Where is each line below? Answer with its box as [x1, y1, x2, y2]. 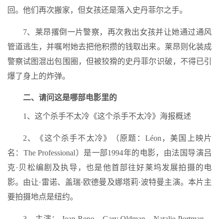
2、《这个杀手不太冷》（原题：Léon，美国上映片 [23, 134, 212, 142]
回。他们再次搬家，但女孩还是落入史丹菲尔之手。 [7, 6, 187, 14]
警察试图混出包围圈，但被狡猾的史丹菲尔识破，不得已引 [7, 57, 212, 66]
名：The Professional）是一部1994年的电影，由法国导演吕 [7, 149, 212, 157]
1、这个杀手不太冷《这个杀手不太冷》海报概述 [23, 112, 191, 120]
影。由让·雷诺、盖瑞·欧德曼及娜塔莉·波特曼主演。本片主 [7, 178, 212, 186]
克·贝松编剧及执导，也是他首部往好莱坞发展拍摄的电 [7, 163, 212, 172]
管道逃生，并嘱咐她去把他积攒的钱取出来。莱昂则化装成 [7, 43, 212, 51]
